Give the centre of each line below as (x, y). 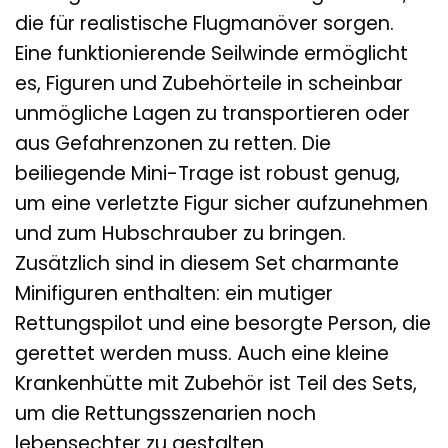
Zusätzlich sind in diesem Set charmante (207, 264)
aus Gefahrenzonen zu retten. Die (173, 144)
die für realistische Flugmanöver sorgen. (204, 24)
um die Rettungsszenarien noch (165, 414)
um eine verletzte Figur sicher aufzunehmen (221, 204)
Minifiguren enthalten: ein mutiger (174, 294)
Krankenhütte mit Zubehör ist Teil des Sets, (216, 384)
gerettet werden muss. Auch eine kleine (202, 354)
